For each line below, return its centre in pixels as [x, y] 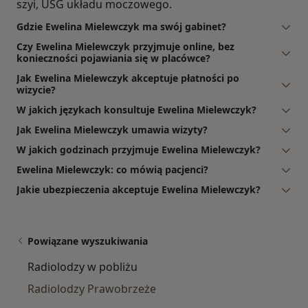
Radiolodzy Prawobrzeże [92, 288]
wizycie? [36, 89]
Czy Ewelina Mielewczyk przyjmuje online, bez [125, 46]
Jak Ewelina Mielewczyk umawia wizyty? [112, 129]
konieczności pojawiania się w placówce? [113, 58]
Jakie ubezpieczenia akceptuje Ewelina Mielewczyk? [139, 189]
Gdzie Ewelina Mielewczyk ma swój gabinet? [121, 26]
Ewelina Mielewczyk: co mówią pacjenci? [112, 169]
